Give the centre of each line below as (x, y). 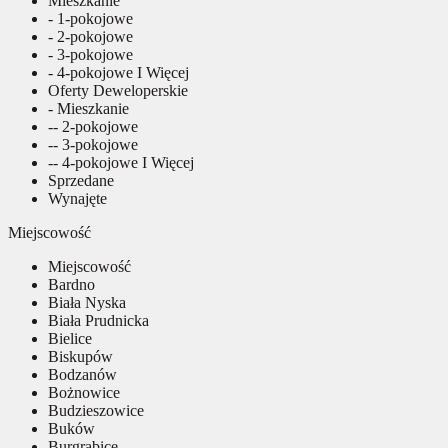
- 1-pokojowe (90, 18)
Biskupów (80, 356)
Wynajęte (77, 198)
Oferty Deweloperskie (118, 90)
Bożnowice (84, 392)
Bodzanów (82, 374)
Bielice (70, 338)
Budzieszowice (96, 410)
